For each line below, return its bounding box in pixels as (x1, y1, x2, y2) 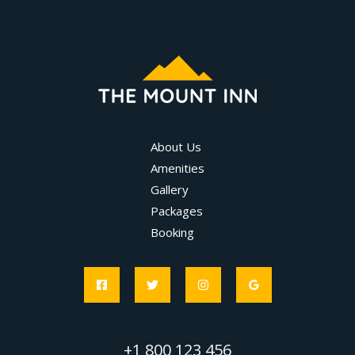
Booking (151, 224, 194, 241)
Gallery (151, 181, 189, 198)
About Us (151, 139, 201, 155)
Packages (151, 203, 203, 219)
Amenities (151, 160, 204, 177)
